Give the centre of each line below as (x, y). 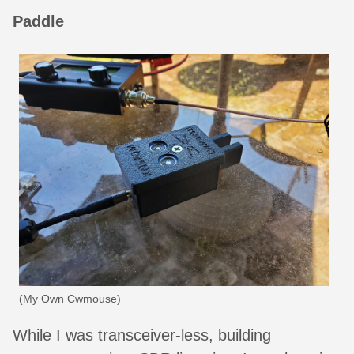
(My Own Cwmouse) (70, 299)
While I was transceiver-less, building (142, 335)
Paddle (38, 21)
